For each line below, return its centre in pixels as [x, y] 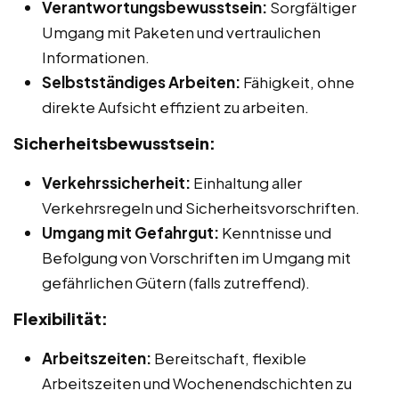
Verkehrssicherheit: [116, 182]
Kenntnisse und [275, 232]
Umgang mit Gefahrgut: [130, 232]
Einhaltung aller [246, 182]
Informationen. [96, 57]
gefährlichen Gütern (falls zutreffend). [176, 282]
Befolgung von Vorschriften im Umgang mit [196, 257]
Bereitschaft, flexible [229, 358]
